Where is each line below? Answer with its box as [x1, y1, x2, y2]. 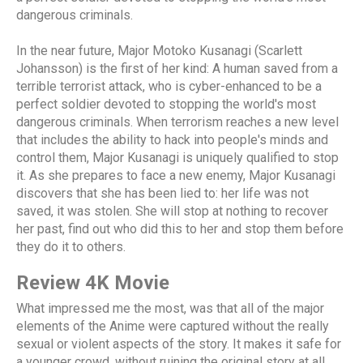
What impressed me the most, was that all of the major [16, 301, 324, 317]
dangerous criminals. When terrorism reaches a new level [16, 114, 339, 130]
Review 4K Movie [16, 271, 169, 295]
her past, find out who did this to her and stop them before [16, 221, 344, 237]
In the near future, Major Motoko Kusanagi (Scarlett [16, 43, 302, 59]
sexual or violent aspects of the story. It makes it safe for [16, 336, 341, 352]
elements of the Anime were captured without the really [16, 318, 329, 335]
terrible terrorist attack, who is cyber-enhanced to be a [16, 79, 322, 95]
